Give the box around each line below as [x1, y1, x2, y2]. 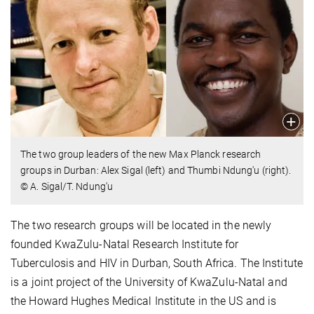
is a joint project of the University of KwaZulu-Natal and [11, 275, 287, 289]
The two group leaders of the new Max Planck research [20, 149, 261, 161]
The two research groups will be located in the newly [11, 219, 272, 233]
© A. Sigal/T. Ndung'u [20, 181, 114, 193]
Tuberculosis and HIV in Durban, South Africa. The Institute [11, 257, 303, 271]
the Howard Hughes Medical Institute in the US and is [11, 294, 277, 308]
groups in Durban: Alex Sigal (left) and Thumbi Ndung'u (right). [20, 165, 292, 177]
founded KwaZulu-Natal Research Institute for [11, 238, 239, 252]
